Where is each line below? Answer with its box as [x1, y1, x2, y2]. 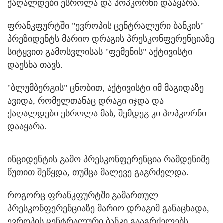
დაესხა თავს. [7, 59, 63, 70]
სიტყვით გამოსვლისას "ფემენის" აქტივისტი [7, 46, 192, 57]
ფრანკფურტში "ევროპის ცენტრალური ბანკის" [7, 20, 204, 31]
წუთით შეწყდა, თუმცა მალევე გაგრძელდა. [7, 167, 189, 177]
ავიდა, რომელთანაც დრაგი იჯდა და [7, 95, 164, 106]
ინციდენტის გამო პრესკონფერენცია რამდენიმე [7, 154, 210, 164]
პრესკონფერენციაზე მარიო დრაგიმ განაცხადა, [7, 203, 209, 213]
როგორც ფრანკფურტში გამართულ [7, 190, 158, 200]
